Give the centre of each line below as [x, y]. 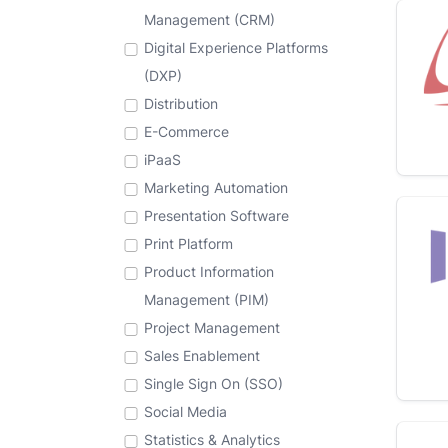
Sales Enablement [202, 355]
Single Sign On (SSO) [213, 383]
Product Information [209, 271]
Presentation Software [216, 215]
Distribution [181, 103]
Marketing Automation [216, 187]
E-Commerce [186, 131]
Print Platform [188, 243]
